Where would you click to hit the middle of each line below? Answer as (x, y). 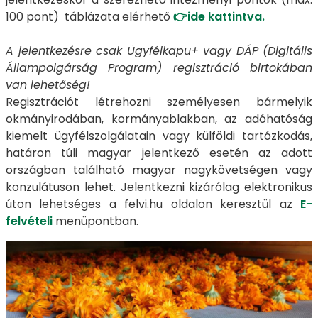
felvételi (29, 221)
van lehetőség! (48, 85)
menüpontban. (95, 221)
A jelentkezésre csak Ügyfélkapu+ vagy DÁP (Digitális (159, 51)
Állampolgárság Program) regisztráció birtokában (159, 68)
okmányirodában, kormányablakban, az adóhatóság (159, 119)
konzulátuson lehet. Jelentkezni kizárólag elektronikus (159, 187)
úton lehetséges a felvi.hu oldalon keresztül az (153, 204)
